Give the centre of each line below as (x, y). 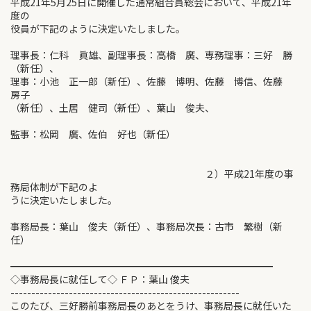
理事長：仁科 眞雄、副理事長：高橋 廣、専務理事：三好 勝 (151, 55)
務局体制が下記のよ (54, 187)
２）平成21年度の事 (152, 174)
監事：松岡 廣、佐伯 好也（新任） (93, 134)
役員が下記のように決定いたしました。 (98, 28)
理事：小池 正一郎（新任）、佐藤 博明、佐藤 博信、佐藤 (151, 81)
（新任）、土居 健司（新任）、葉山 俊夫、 (112, 108)
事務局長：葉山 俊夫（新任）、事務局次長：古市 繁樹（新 (146, 226)
